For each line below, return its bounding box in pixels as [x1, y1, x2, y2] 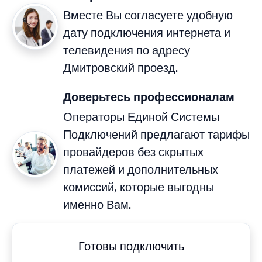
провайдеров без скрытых [63, 145, 204, 160]
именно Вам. [63, 198, 131, 212]
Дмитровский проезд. [63, 61, 178, 75]
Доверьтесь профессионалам [63, 90, 235, 105]
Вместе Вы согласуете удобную [63, 8, 233, 23]
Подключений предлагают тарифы [63, 127, 250, 142]
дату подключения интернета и [63, 26, 230, 40]
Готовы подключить [78, 239, 184, 254]
